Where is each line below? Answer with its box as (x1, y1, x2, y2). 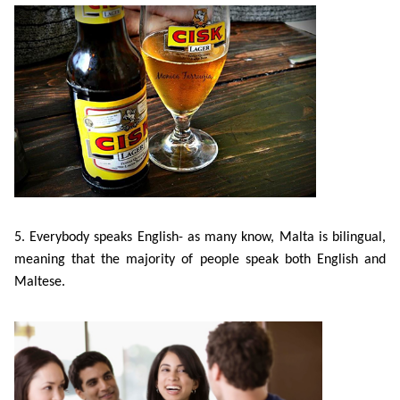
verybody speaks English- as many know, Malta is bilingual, (37, 230, 387, 245)
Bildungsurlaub (21, 23, 118, 38)
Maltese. (14, 275, 65, 289)
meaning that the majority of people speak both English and (14, 253, 386, 267)
